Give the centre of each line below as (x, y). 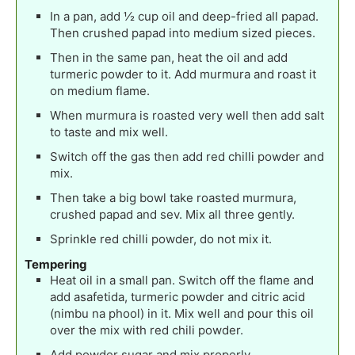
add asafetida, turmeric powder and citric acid (177, 297)
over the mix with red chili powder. (147, 330)
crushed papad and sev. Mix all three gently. (172, 215)
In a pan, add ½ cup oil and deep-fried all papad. (184, 17)
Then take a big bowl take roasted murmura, (173, 198)
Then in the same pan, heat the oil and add (169, 58)
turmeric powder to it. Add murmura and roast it (183, 74)
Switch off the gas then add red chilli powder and (187, 157)
